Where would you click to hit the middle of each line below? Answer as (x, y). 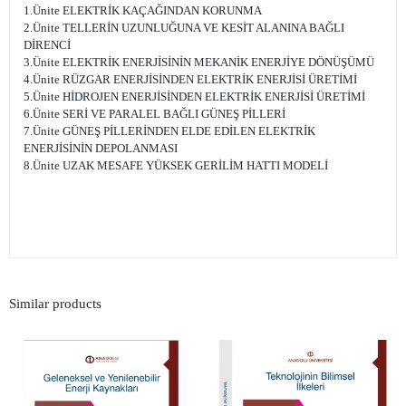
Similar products (55, 303)
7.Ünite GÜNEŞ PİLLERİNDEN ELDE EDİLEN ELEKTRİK (169, 131)
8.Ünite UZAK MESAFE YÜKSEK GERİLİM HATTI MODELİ (176, 166)
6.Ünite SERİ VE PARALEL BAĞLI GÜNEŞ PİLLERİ (155, 114)
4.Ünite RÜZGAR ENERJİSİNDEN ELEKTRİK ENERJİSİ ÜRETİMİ (190, 80)
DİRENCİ (47, 45)
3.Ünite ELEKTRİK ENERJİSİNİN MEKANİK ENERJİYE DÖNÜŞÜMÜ (199, 63)
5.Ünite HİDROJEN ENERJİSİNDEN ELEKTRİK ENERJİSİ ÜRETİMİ (194, 97)
